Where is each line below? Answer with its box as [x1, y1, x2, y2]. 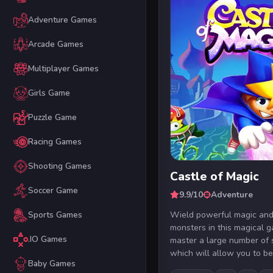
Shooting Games [27, 160, 91, 172]
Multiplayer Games [27, 63, 99, 75]
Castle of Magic [170, 168, 259, 185]
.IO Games [27, 233, 67, 246]
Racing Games [27, 136, 82, 148]
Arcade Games [27, 38, 83, 51]
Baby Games [27, 258, 76, 270]
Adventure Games [27, 14, 97, 26]
